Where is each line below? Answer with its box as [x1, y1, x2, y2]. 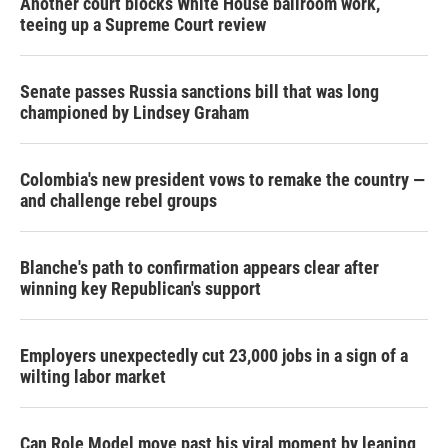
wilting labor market [20, 366, 166, 387]
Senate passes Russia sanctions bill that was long [20, 81, 379, 102]
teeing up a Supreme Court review [20, 14, 266, 35]
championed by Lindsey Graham [20, 102, 249, 123]
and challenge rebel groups [20, 190, 217, 211]
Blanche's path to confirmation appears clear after [20, 257, 379, 278]
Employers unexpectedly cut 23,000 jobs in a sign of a [20, 345, 408, 366]
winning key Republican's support [20, 278, 261, 299]
